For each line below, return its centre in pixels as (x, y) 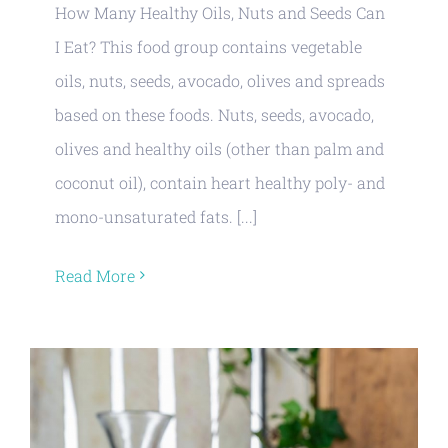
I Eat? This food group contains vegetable (208, 46)
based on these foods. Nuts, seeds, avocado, (214, 114)
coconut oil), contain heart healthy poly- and (220, 182)
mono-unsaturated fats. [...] (156, 216)
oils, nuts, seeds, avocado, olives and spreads (220, 80)
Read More (95, 275)
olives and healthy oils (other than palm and (219, 148)
